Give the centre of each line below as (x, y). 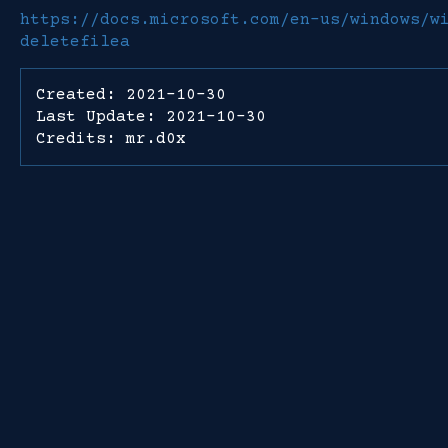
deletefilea (75, 42)
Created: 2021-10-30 (131, 95)
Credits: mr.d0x (111, 139)
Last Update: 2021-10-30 (151, 117)
